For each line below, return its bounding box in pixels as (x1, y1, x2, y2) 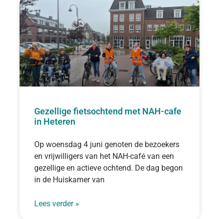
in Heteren (34, 116, 75, 127)
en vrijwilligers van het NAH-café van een (34, 151, 174, 161)
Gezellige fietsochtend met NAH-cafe (34, 106, 181, 116)
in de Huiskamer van (34, 175, 105, 184)
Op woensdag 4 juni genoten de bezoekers (34, 139, 179, 149)
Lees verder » (34, 198, 79, 208)
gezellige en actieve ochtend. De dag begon (34, 163, 183, 173)
